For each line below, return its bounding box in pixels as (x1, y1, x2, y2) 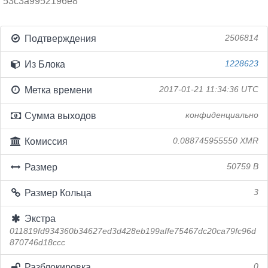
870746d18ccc (10, 238, 65, 247)
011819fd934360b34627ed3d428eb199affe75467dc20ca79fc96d (10, 227, 256, 236)
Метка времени (22, 85, 92, 95)
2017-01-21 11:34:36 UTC (159, 85, 258, 94)
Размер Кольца (22, 188, 92, 198)
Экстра (22, 214, 56, 224)
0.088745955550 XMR (173, 136, 258, 145)
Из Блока (22, 59, 65, 69)
